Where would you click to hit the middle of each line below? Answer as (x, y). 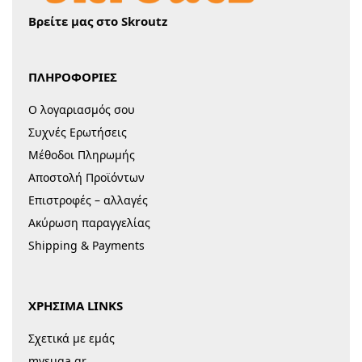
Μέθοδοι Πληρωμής (82, 154)
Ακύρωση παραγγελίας (89, 222)
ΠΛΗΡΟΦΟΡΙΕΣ (73, 76)
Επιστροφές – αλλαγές (88, 200)
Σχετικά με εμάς (72, 338)
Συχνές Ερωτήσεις (78, 132)
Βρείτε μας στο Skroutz (98, 21)
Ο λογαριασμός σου (82, 109)
